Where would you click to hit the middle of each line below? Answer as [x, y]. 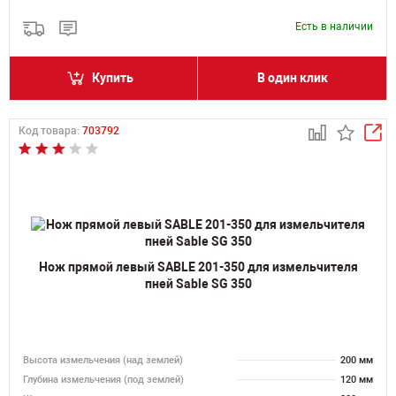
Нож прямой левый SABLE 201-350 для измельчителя [198, 267]
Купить [113, 78]
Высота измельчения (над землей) [103, 360]
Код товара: [50, 131]
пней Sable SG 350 [198, 283]
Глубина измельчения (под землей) [103, 380]
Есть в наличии [334, 27]
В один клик [292, 78]
